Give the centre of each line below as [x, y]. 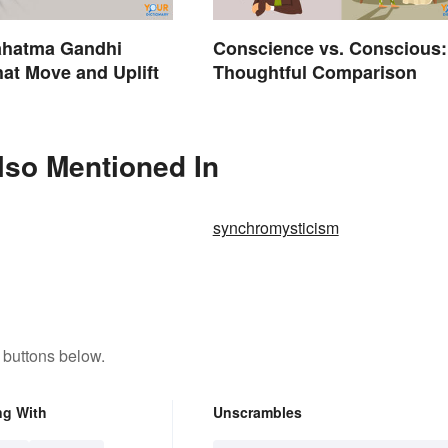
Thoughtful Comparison [314, 71]
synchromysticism [275, 227]
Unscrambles [257, 411]
